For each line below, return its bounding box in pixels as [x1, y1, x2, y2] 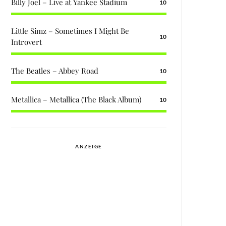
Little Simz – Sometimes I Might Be [11, 26, 129, 36]
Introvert [11, 37, 42, 47]
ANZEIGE [75, 143, 102, 149]
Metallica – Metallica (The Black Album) [11, 94, 141, 104]
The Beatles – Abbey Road [11, 66, 98, 76]
